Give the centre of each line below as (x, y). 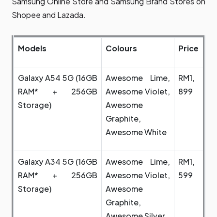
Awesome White (136, 132)
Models (32, 48)
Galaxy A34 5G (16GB (58, 162)
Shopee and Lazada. (49, 15)
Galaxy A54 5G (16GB (58, 78)
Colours (121, 48)
